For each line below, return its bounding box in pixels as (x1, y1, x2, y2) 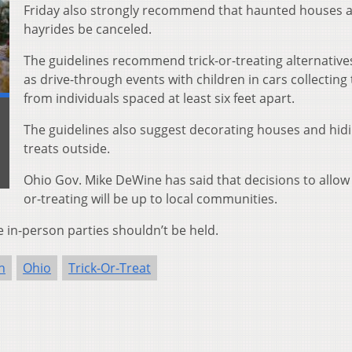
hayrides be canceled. (24, 20, 152, 38)
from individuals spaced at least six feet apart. (24, 90, 295, 108)
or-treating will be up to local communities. (24, 190, 277, 208)
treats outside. (24, 140, 110, 158)
